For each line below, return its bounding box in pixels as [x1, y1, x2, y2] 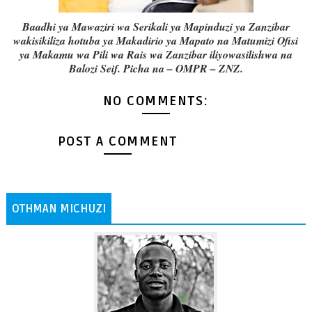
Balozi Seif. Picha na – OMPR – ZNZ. [68, 61, 243, 77]
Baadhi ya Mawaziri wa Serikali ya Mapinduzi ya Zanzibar [22, 19, 290, 35]
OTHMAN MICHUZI [11, 201, 106, 216]
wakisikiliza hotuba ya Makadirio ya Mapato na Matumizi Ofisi [13, 33, 299, 49]
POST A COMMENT [57, 133, 178, 150]
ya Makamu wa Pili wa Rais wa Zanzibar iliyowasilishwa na [19, 47, 292, 63]
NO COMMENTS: [102, 93, 209, 110]
